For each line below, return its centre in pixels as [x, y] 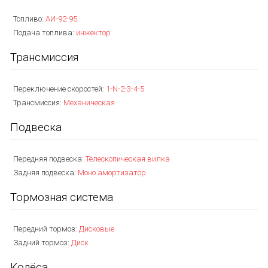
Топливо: [29, 19]
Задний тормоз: [42, 243]
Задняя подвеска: [45, 173]
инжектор [93, 33]
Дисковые [97, 229]
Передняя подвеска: [49, 159]
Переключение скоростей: [60, 89]
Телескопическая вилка [128, 159]
